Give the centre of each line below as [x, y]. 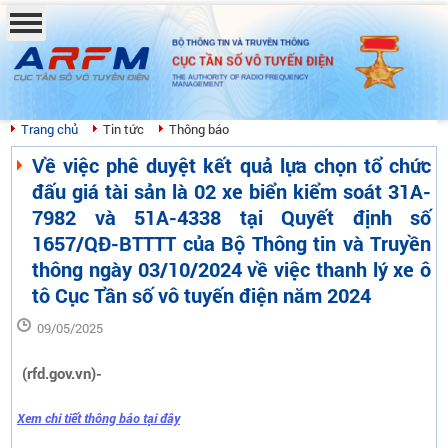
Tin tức [123, 129]
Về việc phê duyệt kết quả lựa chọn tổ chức [231, 165]
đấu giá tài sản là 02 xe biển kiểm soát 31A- [231, 191]
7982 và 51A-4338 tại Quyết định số [231, 217]
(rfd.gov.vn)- [62, 373]
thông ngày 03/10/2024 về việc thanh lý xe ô [231, 269]
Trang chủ [49, 129]
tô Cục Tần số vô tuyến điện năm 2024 [201, 295]
